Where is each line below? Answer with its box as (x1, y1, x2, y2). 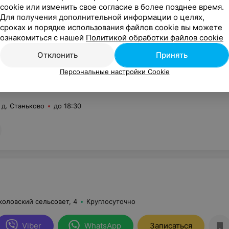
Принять (156, 50, 188, 60)
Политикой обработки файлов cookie (86, 33, 223, 42)
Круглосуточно (86, 197, 135, 205)
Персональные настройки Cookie (59, 67, 170, 76)
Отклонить (37, 50, 78, 60)
